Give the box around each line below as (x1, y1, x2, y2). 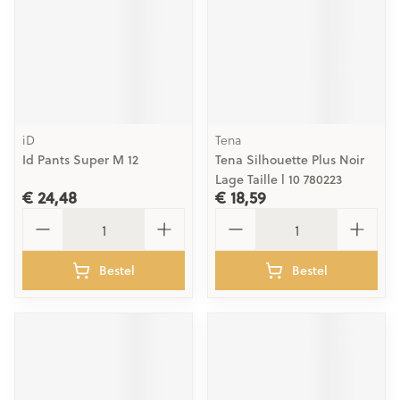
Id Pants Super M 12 (22, 151, 138, 169)
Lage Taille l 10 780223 (215, 171, 342, 188)
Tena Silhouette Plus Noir (215, 151, 364, 169)
